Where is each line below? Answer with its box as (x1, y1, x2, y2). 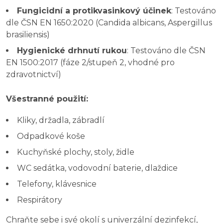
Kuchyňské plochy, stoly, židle (17, 147, 134, 157)
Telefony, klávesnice (17, 179, 97, 189)
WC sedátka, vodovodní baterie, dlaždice (17, 163, 178, 173)
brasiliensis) (6, 29, 50, 39)
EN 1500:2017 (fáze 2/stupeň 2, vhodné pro (6, 57, 175, 67)
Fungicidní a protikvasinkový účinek (17, 5, 171, 15)
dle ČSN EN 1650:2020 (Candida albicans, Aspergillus (6, 17, 212, 27)
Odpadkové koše (17, 131, 85, 141)
